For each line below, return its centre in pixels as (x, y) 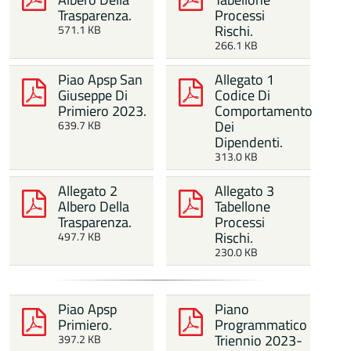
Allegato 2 (88, 191)
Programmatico (261, 325)
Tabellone (243, 206)
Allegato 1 (245, 80)
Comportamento (264, 111)
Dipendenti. (249, 142)
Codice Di (243, 95)
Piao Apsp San (101, 80)
